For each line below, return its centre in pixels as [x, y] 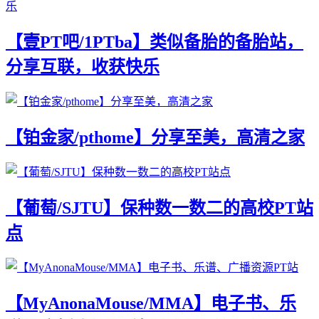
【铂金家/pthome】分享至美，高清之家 [155, 137]
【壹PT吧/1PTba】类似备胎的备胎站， [155, 42]
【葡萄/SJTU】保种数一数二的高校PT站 [159, 208]
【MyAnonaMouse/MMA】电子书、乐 [151, 303]
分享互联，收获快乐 [83, 67]
